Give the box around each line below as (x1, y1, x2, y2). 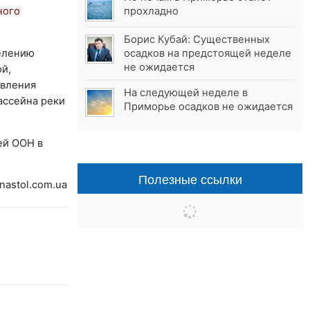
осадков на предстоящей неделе (124, 47, 292, 60)
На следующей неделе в (124, 86, 248, 100)
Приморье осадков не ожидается (124, 100, 293, 113)
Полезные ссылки (138, 170, 242, 188)
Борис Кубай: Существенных (124, 33, 271, 46)
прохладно (124, 5, 179, 18)
